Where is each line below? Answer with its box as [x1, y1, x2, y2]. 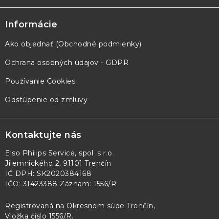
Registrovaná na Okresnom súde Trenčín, [5, 201, 155, 210]
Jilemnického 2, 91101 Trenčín [5, 158, 111, 168]
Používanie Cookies [5, 76, 75, 86]
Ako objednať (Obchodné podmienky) [5, 39, 142, 48]
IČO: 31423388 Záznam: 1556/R [5, 179, 116, 188]
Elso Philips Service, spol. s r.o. [5, 148, 114, 157]
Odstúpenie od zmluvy [5, 95, 88, 104]
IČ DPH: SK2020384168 [5, 169, 91, 178]
